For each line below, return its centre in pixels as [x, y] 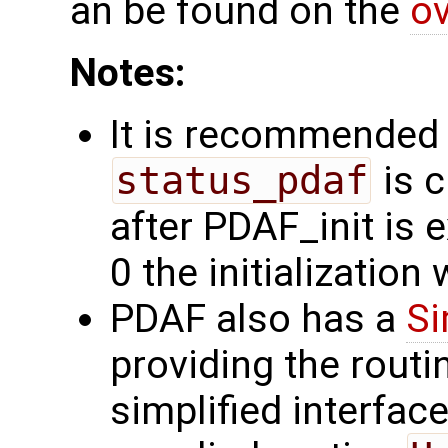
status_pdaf [241, 181]
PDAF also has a [258, 319]
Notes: [127, 73]
